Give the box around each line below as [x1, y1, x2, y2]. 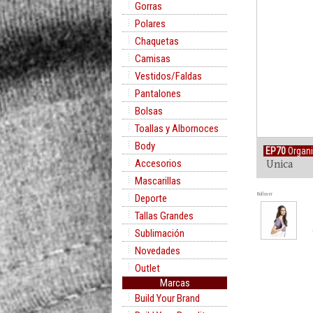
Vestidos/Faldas [135, 70, 202, 82]
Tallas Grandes [135, 210, 194, 222]
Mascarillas [135, 175, 181, 187]
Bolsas [135, 105, 163, 117]
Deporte [135, 192, 167, 205]
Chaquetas [135, 35, 179, 48]
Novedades [135, 245, 180, 257]
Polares [135, 17, 166, 30]
